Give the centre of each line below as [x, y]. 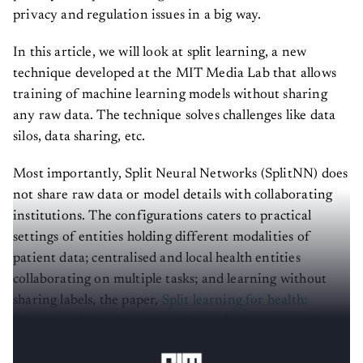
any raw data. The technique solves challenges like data [175, 117]
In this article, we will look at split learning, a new [160, 53]
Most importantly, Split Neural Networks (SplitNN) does [181, 175]
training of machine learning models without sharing [170, 96]
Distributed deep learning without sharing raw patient [175, 322]
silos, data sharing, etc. [79, 138]
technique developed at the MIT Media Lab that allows [175, 75]
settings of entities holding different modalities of [162, 238]
